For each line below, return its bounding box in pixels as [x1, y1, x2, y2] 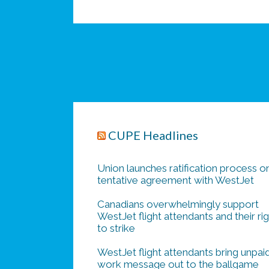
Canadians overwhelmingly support [97, 198, 259, 210]
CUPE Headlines [108, 128, 198, 142]
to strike [97, 222, 135, 234]
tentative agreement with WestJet [97, 174, 254, 186]
